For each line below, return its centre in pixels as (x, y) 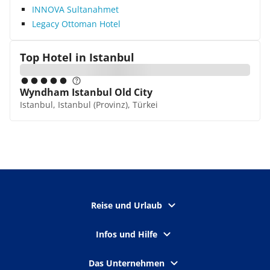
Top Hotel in (53, 57)
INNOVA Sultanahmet (75, 9)
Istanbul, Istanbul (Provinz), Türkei (89, 105)
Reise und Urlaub (127, 205)
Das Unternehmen (127, 263)
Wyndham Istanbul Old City (86, 92)
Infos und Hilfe (127, 234)
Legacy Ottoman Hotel (76, 24)
